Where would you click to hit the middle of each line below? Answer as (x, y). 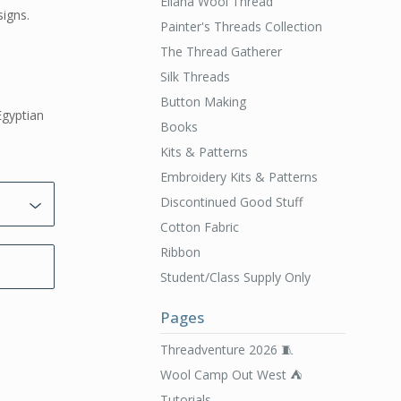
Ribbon (180, 252)
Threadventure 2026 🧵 (226, 350)
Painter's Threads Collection (241, 26)
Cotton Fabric (199, 227)
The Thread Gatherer (221, 51)
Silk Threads (195, 77)
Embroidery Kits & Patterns (239, 177)
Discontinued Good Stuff (231, 202)
